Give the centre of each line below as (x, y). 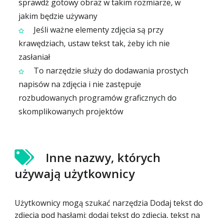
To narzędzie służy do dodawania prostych (110, 71)
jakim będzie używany (58, 16)
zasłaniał (34, 57)
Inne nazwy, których (103, 157)
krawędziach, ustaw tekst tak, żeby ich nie (94, 43)
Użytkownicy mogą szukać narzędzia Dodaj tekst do (109, 203)
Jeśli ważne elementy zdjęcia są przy (98, 30)
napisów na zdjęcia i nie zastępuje (80, 84)
